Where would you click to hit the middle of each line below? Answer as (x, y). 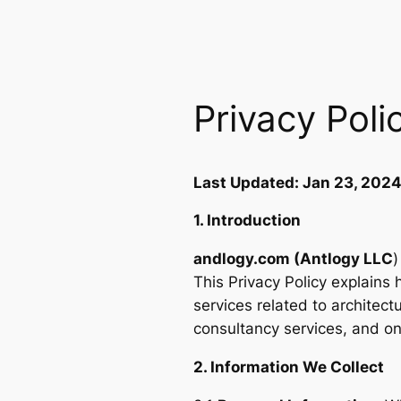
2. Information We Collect (289, 367)
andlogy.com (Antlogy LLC (293, 259)
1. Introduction (247, 221)
